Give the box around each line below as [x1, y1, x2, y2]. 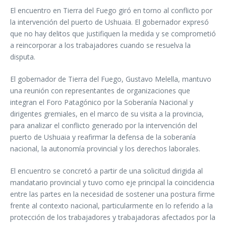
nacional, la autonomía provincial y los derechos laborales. [10, 144, 200, 154]
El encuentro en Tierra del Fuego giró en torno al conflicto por [10, 6, 212, 16]
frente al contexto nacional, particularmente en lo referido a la [10, 201, 213, 211]
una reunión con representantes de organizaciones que [10, 86, 190, 96]
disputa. [10, 52, 35, 62]
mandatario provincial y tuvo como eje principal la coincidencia [10, 178, 214, 188]
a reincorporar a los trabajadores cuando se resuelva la [10, 40, 191, 50]
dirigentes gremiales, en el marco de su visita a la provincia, [10, 109, 204, 119]
